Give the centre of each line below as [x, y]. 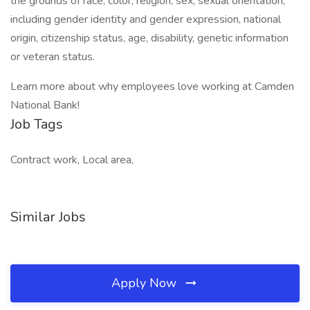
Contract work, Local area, [72, 160]
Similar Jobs [48, 217]
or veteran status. [53, 57]
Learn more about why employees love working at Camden [152, 86]
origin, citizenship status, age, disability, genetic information [149, 38]
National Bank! [45, 105]
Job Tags [37, 124]
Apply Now [146, 283]
